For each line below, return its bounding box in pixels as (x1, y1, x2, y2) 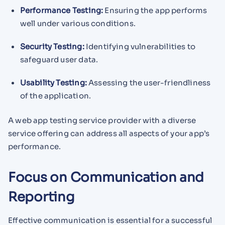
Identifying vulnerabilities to (84, 41, 195, 51)
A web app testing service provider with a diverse (8, 115, 196, 125)
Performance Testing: (20, 6, 103, 16)
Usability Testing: (20, 77, 87, 87)
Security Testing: (20, 41, 84, 51)
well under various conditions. (20, 19, 136, 29)
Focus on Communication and (8, 169, 204, 186)
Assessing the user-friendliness (86, 77, 211, 87)
